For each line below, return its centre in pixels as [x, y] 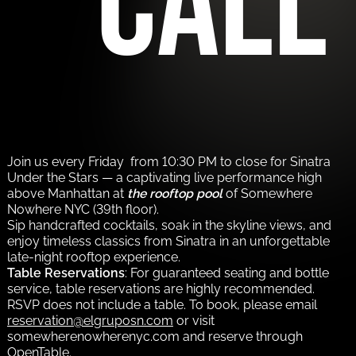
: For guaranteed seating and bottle [226, 273]
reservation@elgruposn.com [90, 320]
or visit [193, 320]
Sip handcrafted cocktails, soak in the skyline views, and [169, 225]
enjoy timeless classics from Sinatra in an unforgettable [168, 241]
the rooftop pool [174, 193]
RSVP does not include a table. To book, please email [162, 304]
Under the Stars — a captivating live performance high [164, 177]
